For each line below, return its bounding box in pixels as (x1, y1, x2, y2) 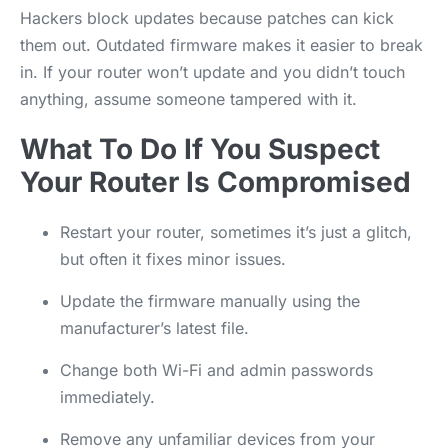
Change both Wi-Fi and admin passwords (60, 359, 373, 380)
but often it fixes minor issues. (60, 248, 286, 269)
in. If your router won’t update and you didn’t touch (20, 61, 405, 82)
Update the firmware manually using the (60, 290, 360, 311)
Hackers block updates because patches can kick (20, 7, 394, 28)
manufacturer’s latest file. (60, 317, 249, 338)
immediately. (60, 386, 155, 407)
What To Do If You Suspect (20, 131, 380, 166)
